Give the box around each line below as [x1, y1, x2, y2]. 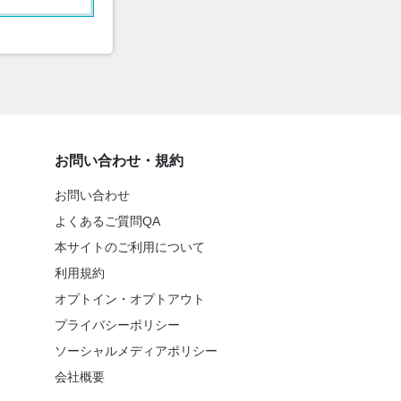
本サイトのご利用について [54, 240, 205, 255]
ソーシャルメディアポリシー [54, 344, 218, 359]
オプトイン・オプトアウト [54, 292, 205, 307]
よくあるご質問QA [54, 214, 160, 229]
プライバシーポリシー [54, 318, 180, 333]
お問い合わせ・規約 [54, 153, 183, 169]
